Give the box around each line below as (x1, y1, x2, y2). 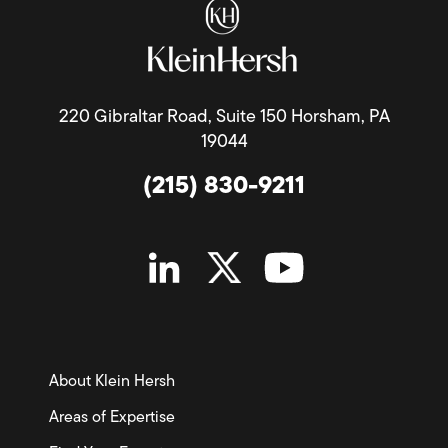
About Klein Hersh (49, 374, 176, 390)
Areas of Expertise (49, 410, 176, 426)
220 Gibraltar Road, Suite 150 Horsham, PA (58, 108, 390, 127)
